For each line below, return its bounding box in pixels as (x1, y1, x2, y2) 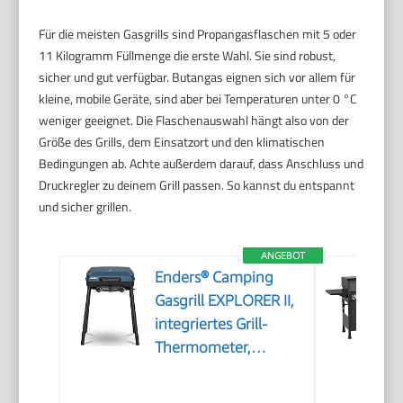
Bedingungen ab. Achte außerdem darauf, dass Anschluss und (39, 153, 364, 173)
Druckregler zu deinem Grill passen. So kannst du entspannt (39, 175, 355, 194)
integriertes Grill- (155, 314, 268, 333)
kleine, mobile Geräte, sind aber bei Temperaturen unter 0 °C (39, 88, 358, 108)
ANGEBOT (261, 248, 306, 261)
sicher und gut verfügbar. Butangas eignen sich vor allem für (39, 67, 356, 86)
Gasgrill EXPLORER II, (155, 291, 295, 309)
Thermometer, (155, 337, 252, 356)
